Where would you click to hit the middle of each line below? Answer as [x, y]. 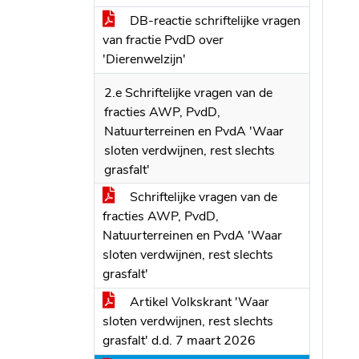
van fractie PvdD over [163, 40]
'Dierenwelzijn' [144, 59]
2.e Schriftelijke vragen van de [188, 93]
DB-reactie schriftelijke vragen [214, 21]
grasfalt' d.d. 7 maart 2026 [179, 341]
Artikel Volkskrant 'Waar [198, 302]
